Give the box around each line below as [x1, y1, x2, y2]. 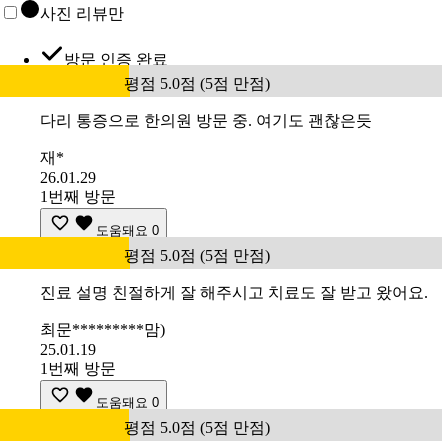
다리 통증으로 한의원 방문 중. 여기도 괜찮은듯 [40, 111, 372, 129]
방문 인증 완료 [64, 50, 168, 68]
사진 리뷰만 [40, 4, 124, 22]
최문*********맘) [40, 320, 165, 338]
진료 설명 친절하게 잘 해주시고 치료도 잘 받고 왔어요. [40, 283, 428, 301]
